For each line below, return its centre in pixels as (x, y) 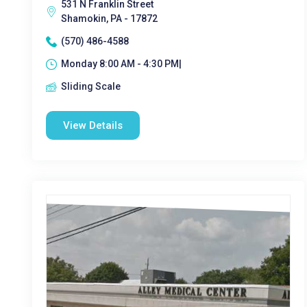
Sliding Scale (91, 86)
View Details (93, 125)
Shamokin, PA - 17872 (109, 19)
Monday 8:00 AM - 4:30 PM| (121, 64)
